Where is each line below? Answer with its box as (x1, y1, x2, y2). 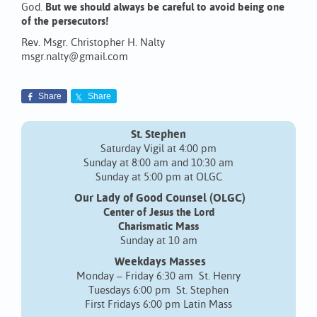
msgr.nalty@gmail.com (21, 52, 128, 63)
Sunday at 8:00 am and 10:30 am (83, 158, 234, 169)
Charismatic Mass (118, 221, 199, 233)
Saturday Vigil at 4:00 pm (100, 144, 217, 155)
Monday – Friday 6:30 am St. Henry (76, 271, 241, 282)
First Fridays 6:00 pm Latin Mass (85, 299, 232, 311)
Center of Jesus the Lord (103, 207, 214, 219)
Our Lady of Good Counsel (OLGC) (74, 192, 246, 205)
